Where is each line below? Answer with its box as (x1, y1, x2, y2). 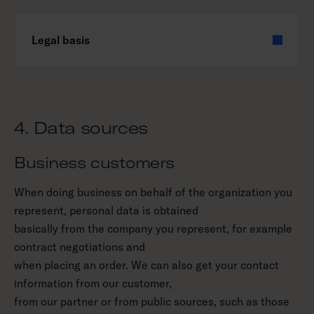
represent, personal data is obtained (14, 203, 198, 217)
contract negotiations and (14, 240, 145, 254)
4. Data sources (14, 117, 148, 138)
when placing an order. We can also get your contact (14, 258, 279, 272)
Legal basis (32, 33, 90, 47)
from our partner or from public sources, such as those (14, 294, 289, 308)
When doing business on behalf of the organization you (14, 185, 292, 199)
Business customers (14, 153, 175, 172)
